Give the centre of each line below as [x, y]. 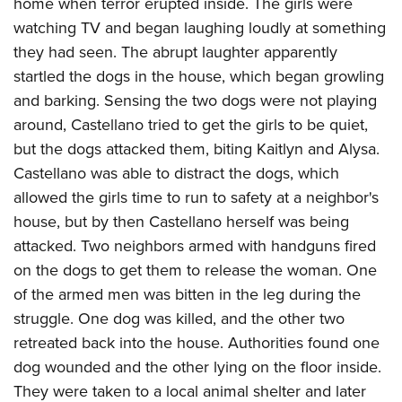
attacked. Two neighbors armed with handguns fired [195, 246]
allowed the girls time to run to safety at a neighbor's [196, 197]
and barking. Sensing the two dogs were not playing [195, 100]
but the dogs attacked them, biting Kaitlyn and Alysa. [197, 149]
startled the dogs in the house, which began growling [199, 76]
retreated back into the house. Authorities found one [197, 343]
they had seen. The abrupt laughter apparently [175, 52]
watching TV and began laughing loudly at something [200, 28]
